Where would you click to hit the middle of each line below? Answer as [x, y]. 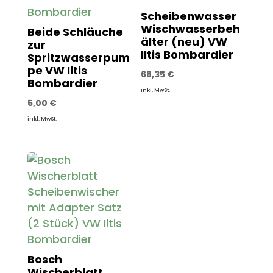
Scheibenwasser [189, 16]
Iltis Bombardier [187, 54]
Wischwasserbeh [191, 29]
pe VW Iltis [57, 70]
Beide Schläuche [75, 32]
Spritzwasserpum [78, 57]
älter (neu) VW [184, 41]
